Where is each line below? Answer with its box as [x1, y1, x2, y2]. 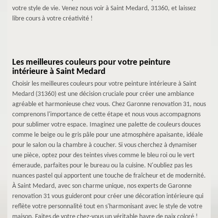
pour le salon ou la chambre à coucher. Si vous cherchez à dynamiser [12, 141, 197, 149]
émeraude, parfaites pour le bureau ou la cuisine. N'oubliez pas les [12, 162, 192, 169]
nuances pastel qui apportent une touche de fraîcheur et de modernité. [12, 172, 206, 180]
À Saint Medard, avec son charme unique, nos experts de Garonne [12, 182, 192, 190]
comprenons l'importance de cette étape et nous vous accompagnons [12, 110, 200, 118]
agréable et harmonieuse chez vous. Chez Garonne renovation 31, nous [12, 100, 206, 108]
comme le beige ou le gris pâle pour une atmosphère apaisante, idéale [12, 131, 203, 139]
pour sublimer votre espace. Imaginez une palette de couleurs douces [12, 121, 200, 128]
